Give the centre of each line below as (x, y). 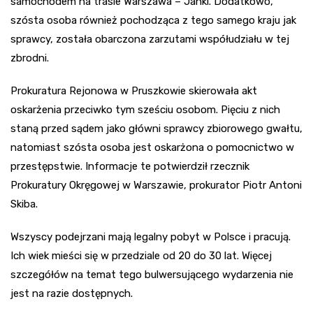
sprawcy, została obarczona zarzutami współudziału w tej (150, 39)
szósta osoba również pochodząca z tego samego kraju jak (153, 21)
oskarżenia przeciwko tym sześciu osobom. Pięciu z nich (145, 110)
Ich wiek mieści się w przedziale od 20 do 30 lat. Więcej (141, 256)
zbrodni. (30, 58)
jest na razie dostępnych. (72, 294)
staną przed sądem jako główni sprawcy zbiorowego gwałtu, (156, 129)
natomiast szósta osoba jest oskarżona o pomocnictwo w (152, 148)
